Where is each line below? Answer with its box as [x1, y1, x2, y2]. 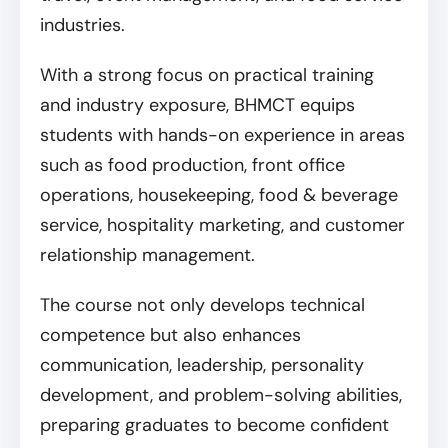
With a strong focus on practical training [40, 63, 374, 88]
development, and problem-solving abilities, [40, 383, 402, 408]
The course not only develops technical [40, 293, 365, 318]
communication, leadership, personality [40, 353, 364, 378]
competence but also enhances [40, 323, 301, 348]
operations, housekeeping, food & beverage [40, 183, 398, 208]
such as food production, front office [40, 153, 345, 178]
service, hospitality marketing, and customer [40, 213, 405, 238]
